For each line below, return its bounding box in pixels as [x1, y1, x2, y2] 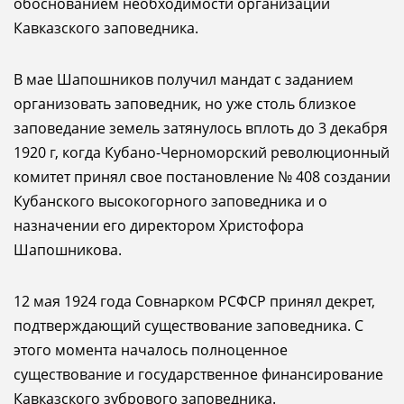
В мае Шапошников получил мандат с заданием [14, 69, 353, 89]
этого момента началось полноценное [14, 340, 288, 360]
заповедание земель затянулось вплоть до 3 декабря [14, 118, 388, 138]
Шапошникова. [14, 240, 122, 260]
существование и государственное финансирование [14, 364, 383, 384]
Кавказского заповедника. [14, 18, 198, 38]
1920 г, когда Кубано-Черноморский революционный [14, 142, 390, 162]
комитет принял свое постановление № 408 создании [14, 167, 390, 187]
